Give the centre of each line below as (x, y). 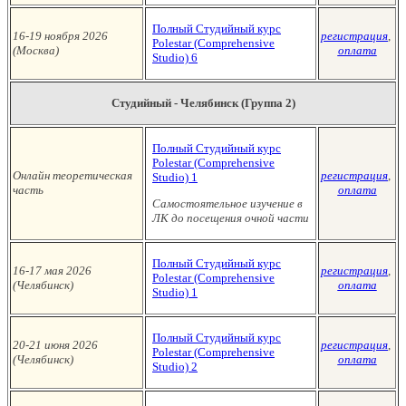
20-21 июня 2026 (55, 345)
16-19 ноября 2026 (60, 36)
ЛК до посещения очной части (231, 218)
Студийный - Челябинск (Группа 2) (203, 103)
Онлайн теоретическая (72, 175)
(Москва (34, 50)
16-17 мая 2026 (52, 271)
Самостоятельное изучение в (227, 203)
